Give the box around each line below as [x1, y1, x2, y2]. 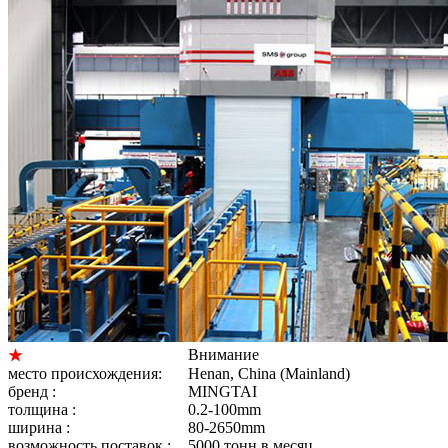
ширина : [8, 419, 70, 436]
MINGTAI [188, 383, 257, 400]
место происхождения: [8, 365, 162, 382]
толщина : [8, 401, 76, 418]
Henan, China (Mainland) [188, 365, 350, 382]
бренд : [8, 383, 56, 400]
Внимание [188, 346, 259, 363]
